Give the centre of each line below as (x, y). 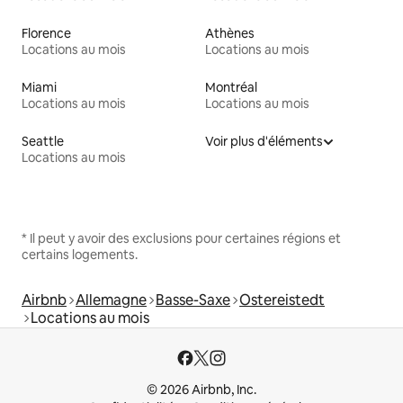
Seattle (43, 141)
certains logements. (80, 254)
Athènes (230, 33)
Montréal (231, 87)
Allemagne (111, 300)
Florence (46, 33)
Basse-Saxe (193, 300)
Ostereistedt (282, 300)
